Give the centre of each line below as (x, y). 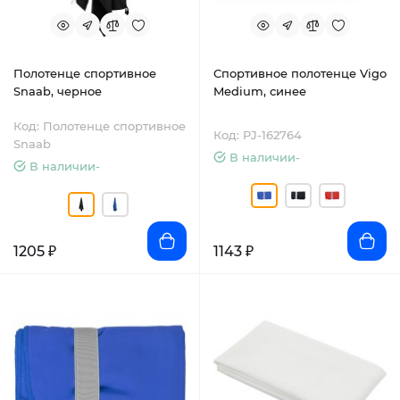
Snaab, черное (58, 91)
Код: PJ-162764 (258, 135)
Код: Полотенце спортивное (100, 126)
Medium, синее (260, 91)
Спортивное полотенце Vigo (300, 73)
